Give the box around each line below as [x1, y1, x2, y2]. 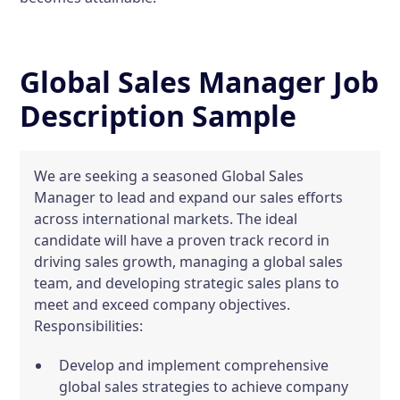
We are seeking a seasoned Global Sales [34, 166, 304, 186]
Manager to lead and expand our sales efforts [34, 187, 344, 207]
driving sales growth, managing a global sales [34, 252, 344, 271]
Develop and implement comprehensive [59, 355, 329, 375]
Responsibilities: [34, 316, 144, 336]
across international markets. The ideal [34, 209, 298, 229]
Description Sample [20, 96, 297, 135]
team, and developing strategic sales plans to [34, 273, 340, 293]
